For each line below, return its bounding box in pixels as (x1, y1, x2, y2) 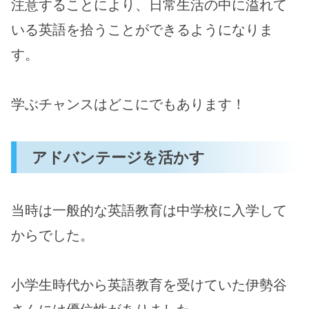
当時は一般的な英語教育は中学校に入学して (11, 202, 287, 219)
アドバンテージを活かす (32, 148, 206, 167)
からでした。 (11, 227, 94, 244)
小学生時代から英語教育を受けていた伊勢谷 (11, 277, 287, 294)
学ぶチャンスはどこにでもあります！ (11, 96, 246, 113)
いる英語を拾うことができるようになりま (11, 21, 273, 39)
